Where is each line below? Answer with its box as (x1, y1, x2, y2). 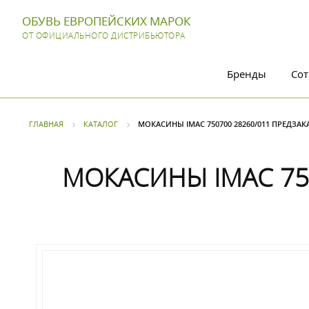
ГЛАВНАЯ (29, 119, 63, 129)
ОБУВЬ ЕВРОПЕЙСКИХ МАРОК (22, 13, 190, 29)
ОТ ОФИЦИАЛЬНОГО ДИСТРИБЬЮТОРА (22, 30, 186, 41)
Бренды (227, 67, 266, 81)
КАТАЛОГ (83, 119, 118, 129)
